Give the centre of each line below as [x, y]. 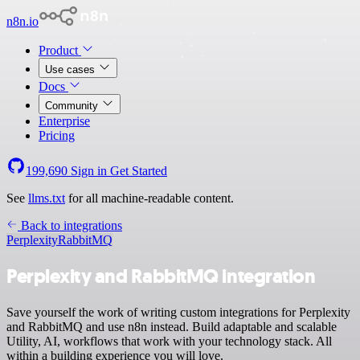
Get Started [139, 171]
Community [73, 106]
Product [60, 50]
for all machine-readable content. [149, 198]
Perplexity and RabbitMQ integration [161, 276]
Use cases [72, 70]
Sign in [89, 171]
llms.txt [47, 198]
